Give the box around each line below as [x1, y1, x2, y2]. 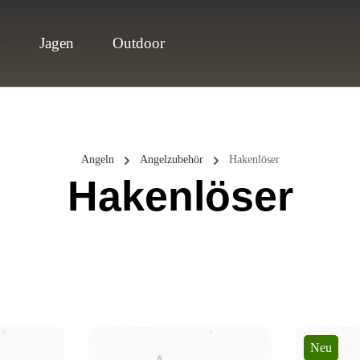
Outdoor [112, 35, 166, 51]
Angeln [80, 153, 114, 166]
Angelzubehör [139, 153, 203, 166]
